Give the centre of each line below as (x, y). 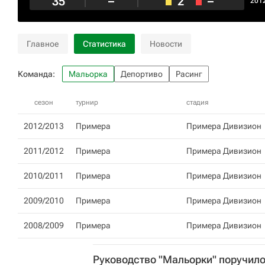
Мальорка (88, 74)
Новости (166, 44)
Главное (43, 44)
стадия (197, 102)
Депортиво (142, 74)
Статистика (104, 44)
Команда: (36, 74)
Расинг (189, 74)
